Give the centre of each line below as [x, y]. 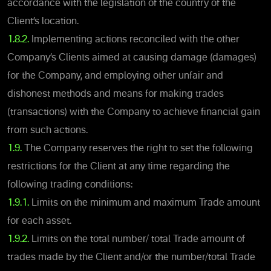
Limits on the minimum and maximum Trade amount [145, 203]
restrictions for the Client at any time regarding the [119, 167]
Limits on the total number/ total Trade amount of [138, 239]
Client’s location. [43, 21]
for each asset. [39, 221]
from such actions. [47, 130]
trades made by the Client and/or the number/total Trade [131, 257]
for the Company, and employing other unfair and [115, 76]
